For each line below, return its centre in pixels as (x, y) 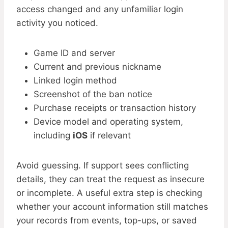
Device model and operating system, (108, 122)
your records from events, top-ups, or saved (107, 221)
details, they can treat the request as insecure (110, 179)
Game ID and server (74, 53)
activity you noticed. (57, 23)
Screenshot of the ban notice (93, 94)
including (53, 136)
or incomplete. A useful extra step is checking (109, 193)
